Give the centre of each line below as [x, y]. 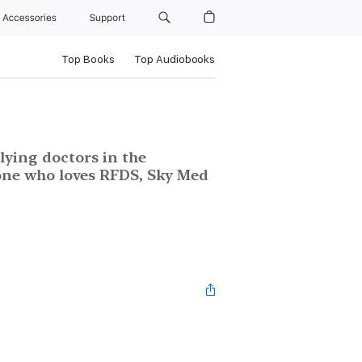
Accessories [32, 18]
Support [109, 18]
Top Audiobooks [174, 59]
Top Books [88, 59]
